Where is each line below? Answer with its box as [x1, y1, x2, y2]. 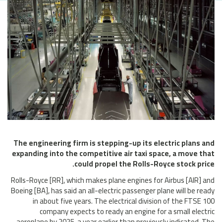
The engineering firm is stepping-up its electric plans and [13, 135, 215, 150]
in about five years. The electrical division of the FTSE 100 [33, 193, 215, 208]
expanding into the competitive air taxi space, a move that [12, 146, 215, 161]
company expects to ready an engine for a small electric [40, 204, 215, 219]
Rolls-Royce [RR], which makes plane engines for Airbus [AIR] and [11, 172, 215, 187]
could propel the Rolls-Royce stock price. [74, 156, 215, 171]
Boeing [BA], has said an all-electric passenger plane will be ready [11, 183, 215, 198]
